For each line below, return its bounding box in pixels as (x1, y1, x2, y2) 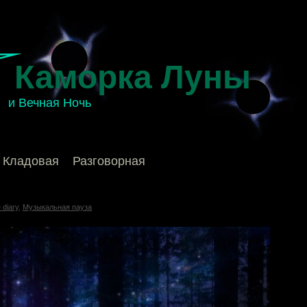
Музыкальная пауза (23, 203, 92, 211)
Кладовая (3, 154, 59, 168)
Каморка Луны (14, 59, 251, 95)
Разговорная (73, 154, 145, 168)
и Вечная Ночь (8, 96, 91, 110)
